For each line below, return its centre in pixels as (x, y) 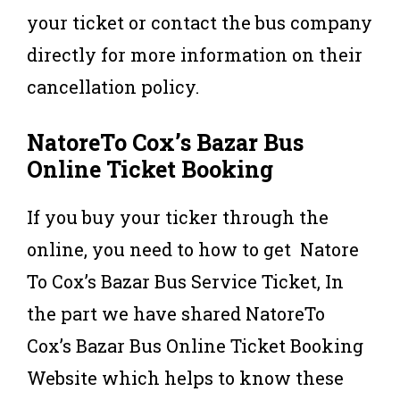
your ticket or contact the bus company (200, 22)
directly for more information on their (195, 54)
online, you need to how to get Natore (193, 249)
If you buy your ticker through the (178, 217)
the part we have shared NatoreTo (176, 313)
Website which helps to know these (185, 377)
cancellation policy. (113, 86)
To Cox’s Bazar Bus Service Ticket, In (185, 281)
